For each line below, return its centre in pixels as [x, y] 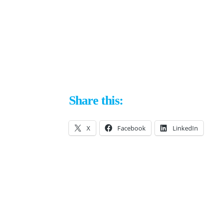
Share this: [96, 100]
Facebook [131, 128]
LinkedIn [185, 128]
